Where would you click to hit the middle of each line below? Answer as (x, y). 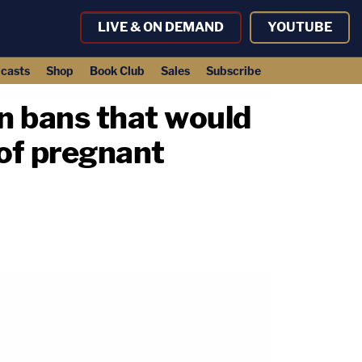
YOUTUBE (300, 27)
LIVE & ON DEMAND (161, 27)
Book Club (117, 71)
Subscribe (233, 71)
